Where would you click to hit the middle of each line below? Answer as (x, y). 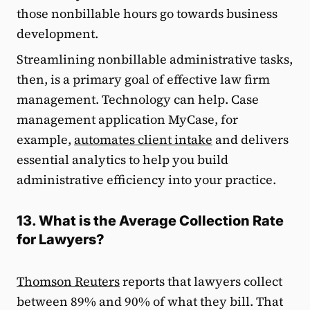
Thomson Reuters (68, 281)
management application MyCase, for (127, 119)
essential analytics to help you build (122, 159)
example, (45, 139)
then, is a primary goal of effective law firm (143, 79)
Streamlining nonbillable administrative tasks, (155, 59)
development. (57, 33)
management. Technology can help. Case (138, 99)
